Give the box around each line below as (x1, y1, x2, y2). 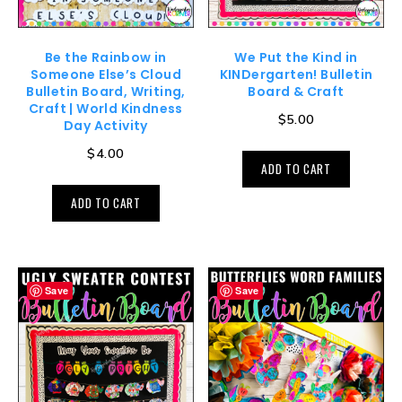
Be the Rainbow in (45, 48, 167, 67)
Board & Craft (248, 83, 345, 101)
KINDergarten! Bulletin (219, 66, 373, 84)
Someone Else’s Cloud (30, 66, 181, 84)
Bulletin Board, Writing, (26, 83, 186, 101)
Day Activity (64, 117, 148, 135)
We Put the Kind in (234, 48, 358, 67)
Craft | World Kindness (29, 100, 183, 118)
